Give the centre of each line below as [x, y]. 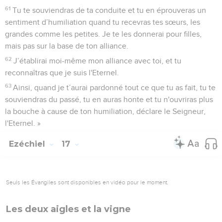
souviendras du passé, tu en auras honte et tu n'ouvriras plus [109, 99]
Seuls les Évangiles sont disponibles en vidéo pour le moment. [87, 182]
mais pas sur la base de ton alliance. [67, 46]
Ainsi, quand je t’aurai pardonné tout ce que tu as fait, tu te [114, 87]
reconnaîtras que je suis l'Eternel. [62, 73]
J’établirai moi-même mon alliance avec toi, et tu [98, 61]
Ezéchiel [28, 144]
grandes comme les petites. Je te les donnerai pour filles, [103, 34]
